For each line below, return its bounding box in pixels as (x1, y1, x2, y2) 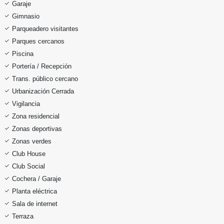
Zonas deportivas (12, 124, 62, 132)
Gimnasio (12, 12, 39, 20)
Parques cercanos (12, 37, 64, 45)
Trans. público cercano (12, 74, 78, 82)
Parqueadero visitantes (12, 24, 78, 32)
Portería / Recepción (12, 62, 71, 70)
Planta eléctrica (12, 187, 57, 195)
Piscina (12, 49, 33, 57)
